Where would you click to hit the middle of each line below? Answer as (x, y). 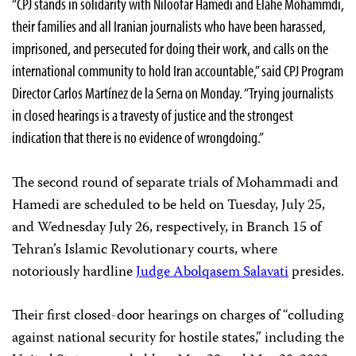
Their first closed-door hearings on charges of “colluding (178, 316)
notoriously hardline (74, 273)
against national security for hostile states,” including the (178, 339)
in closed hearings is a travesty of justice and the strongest (153, 115)
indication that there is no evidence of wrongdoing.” (138, 137)
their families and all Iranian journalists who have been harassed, (169, 26)
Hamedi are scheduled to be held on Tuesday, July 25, (168, 206)
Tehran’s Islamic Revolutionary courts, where (145, 250)
